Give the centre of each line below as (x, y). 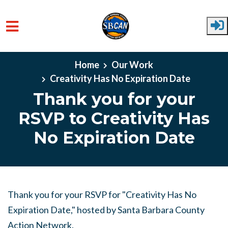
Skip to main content (48, 53)
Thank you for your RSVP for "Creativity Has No (102, 194)
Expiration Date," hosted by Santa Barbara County (106, 210)
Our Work (132, 65)
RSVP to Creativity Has (114, 118)
